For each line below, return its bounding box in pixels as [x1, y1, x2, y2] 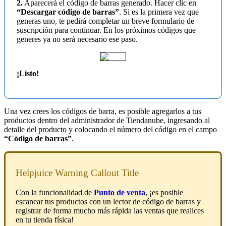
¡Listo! [17, 69, 39, 78]
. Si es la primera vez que [119, 8, 199, 17]
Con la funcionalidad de [16, 188, 94, 197]
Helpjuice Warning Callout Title [16, 167, 139, 179]
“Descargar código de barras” [17, 8, 119, 17]
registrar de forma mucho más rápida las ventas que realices [16, 206, 204, 215]
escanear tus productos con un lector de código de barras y [16, 197, 201, 206]
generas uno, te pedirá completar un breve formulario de [17, 17, 194, 26]
